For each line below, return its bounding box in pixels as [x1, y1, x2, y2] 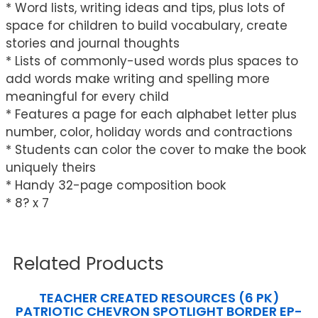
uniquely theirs [6, 158, 96, 176]
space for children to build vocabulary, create [6, 16, 287, 34]
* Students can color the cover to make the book [6, 141, 306, 158]
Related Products [13, 251, 164, 276]
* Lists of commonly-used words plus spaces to [6, 52, 298, 70]
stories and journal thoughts [6, 34, 180, 52]
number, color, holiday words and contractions [6, 123, 292, 141]
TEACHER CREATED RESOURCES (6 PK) [38, 288, 280, 307]
